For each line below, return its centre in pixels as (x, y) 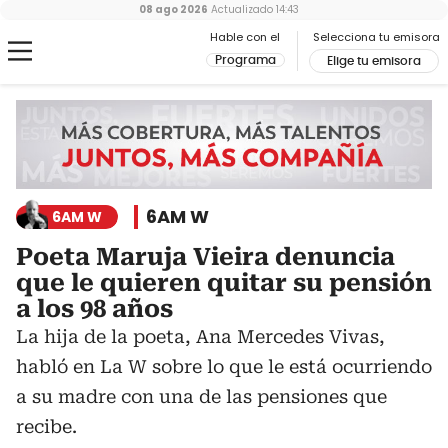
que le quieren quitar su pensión (224, 283)
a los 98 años (94, 309)
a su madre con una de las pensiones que (201, 397)
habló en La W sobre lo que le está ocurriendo (224, 367)
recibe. (46, 427)
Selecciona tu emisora (376, 37)
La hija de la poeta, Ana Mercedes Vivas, (200, 337)
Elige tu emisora (374, 61)
